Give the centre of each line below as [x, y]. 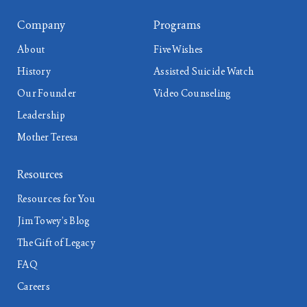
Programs [177, 25]
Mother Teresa [48, 137]
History [34, 71]
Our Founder [47, 93]
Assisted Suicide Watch [204, 71]
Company [41, 25]
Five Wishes [179, 49]
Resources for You [57, 199]
